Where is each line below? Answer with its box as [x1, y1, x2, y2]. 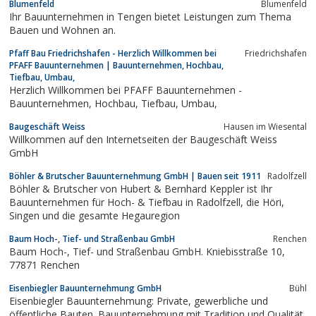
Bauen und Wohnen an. [9, 23, 116, 37]
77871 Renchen [9, 257, 80, 272]
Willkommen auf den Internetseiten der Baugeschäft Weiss [9, 132, 277, 146]
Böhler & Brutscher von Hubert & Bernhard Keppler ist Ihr [9, 181, 272, 195]
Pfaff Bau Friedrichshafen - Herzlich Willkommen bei [9, 47, 217, 59]
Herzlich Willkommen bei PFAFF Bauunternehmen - [9, 83, 242, 97]
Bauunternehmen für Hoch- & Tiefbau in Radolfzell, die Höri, [9, 195, 246, 209]
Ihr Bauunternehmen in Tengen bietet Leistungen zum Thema [9, 9, 291, 23]
